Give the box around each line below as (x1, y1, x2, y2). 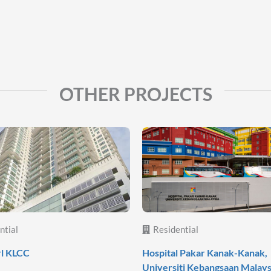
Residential (153, 223, 198, 235)
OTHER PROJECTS (59, 82, 212, 105)
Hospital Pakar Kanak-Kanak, (142, 246, 267, 258)
